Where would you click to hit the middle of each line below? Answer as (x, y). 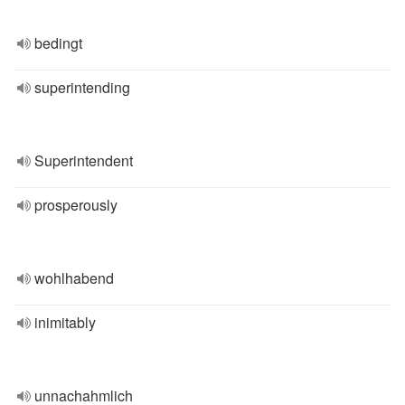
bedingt (58, 43)
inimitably (65, 322)
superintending (82, 87)
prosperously (76, 205)
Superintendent (84, 160)
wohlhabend (74, 278)
